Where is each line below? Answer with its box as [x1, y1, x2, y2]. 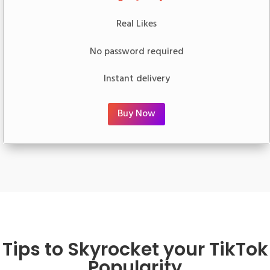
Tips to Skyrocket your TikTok [2, 236, 268, 262]
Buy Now [118, 106, 155, 122]
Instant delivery [103, 71, 170, 87]
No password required [89, 43, 184, 60]
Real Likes [116, 16, 157, 33]
